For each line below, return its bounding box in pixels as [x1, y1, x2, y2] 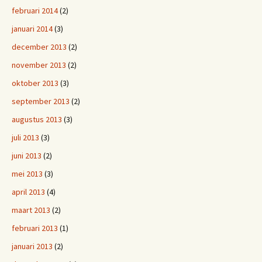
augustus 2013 [12, 114, 62, 125]
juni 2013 [12, 150, 42, 161]
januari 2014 [12, 23, 53, 34]
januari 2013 [12, 241, 53, 251]
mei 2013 [12, 168, 43, 179]
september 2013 [12, 96, 70, 106]
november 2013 [12, 60, 66, 70]
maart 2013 [12, 205, 50, 215]
